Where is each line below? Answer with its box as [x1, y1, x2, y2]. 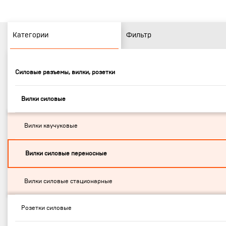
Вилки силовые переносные [25, 150, 107, 156]
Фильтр [126, 32, 151, 39]
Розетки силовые [21, 205, 72, 211]
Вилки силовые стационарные [24, 178, 112, 184]
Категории [13, 32, 48, 39]
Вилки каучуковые [24, 123, 78, 129]
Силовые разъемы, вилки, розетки [15, 69, 115, 75]
